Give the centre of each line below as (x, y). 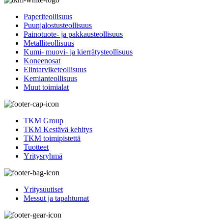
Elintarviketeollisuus (55, 70)
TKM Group (43, 121)
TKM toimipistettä (52, 138)
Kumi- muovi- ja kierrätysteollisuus (78, 52)
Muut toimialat (46, 87)
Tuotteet (36, 147)
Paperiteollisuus (48, 17)
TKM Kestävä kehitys (58, 130)
